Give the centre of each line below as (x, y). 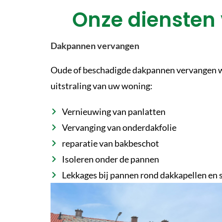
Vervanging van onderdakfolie (119, 127)
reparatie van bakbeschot (110, 143)
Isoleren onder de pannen (110, 159)
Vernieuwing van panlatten (113, 111)
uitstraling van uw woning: (102, 85)
